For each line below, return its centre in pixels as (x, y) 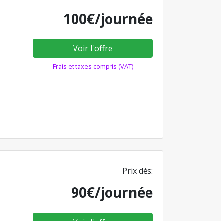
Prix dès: (138, 170)
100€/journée (108, 19)
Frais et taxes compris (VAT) (93, 66)
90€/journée (112, 192)
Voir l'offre (93, 48)
